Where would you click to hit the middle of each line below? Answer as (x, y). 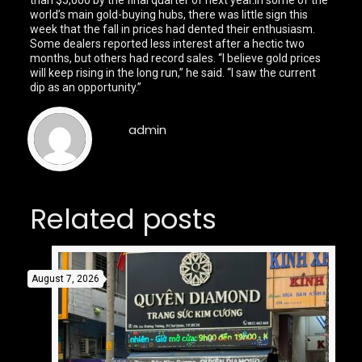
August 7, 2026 (65, 279)
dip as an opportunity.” (86, 88)
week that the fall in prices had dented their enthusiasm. (173, 29)
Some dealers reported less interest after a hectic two (168, 44)
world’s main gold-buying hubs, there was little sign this (169, 15)
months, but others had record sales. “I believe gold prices (176, 59)
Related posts (123, 219)
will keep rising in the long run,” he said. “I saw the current (173, 73)
